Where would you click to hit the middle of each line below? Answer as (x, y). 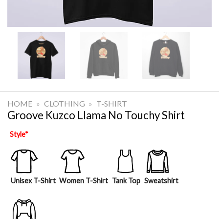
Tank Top (126, 180)
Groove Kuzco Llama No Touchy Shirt (96, 115)
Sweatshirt (161, 180)
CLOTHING (64, 103)
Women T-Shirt (84, 180)
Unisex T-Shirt (33, 180)
